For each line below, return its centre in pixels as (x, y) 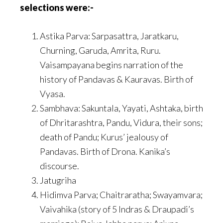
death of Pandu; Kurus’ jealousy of (104, 137)
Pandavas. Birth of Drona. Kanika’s (105, 151)
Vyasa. (53, 94)
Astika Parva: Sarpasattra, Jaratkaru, (109, 36)
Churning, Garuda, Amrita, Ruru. (100, 50)
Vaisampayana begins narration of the (111, 65)
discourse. (59, 166)
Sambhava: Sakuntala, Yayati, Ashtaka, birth (121, 108)
